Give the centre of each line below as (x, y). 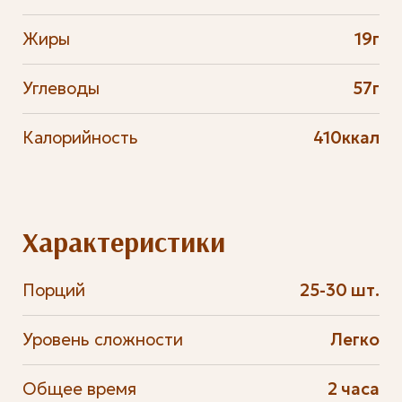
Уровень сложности (102, 339)
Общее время (79, 389)
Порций (53, 290)
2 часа (354, 389)
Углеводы (61, 89)
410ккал (347, 137)
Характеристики (123, 242)
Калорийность (80, 137)
